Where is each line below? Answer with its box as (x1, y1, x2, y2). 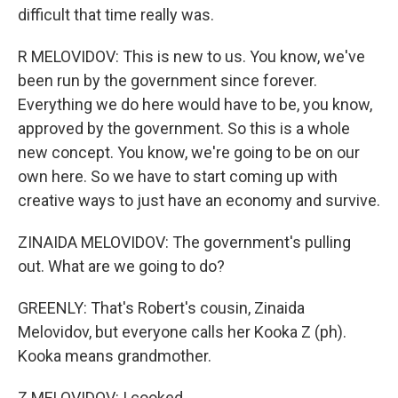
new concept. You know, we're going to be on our (18, 143, 360, 162)
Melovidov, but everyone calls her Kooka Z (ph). (18, 322, 346, 341)
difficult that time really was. (18, 5, 214, 24)
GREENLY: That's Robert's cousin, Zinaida (18, 298, 305, 317)
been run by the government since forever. (18, 71, 317, 90)
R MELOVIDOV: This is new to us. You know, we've (18, 47, 365, 66)
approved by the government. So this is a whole (18, 119, 350, 138)
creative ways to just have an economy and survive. (18, 191, 380, 210)
